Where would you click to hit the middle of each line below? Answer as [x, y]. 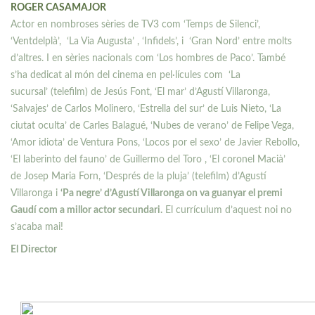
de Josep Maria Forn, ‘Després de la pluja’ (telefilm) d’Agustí [139, 176]
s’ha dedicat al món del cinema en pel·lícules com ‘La [126, 75]
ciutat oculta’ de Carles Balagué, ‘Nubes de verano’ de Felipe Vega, [152, 126]
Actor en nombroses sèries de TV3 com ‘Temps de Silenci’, [135, 25]
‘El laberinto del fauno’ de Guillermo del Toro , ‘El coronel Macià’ [148, 160]
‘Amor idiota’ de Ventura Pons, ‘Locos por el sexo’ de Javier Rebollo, [155, 143]
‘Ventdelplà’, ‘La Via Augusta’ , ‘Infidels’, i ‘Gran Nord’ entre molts [151, 41]
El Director [34, 250]
